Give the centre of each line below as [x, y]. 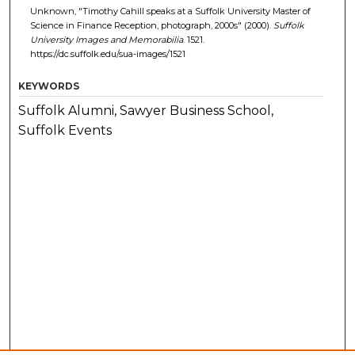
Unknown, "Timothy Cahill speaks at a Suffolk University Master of [170, 11]
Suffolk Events [65, 130]
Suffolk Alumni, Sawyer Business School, [146, 110]
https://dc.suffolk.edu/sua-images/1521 [107, 53]
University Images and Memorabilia [106, 39]
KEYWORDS [49, 86]
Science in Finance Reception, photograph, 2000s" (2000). [151, 25]
